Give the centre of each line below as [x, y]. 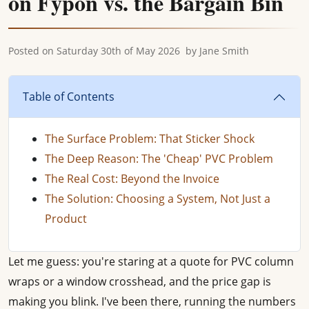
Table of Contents [69, 97]
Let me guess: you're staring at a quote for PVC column [151, 262]
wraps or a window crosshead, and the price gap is [140, 282]
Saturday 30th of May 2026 [118, 51]
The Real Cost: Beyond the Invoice [132, 179]
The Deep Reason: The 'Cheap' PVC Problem [159, 159]
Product [66, 219]
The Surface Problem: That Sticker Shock [150, 139]
